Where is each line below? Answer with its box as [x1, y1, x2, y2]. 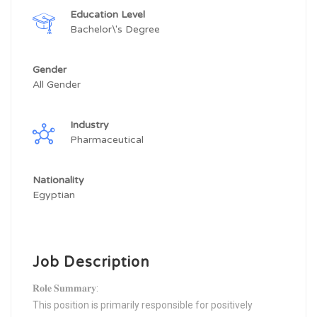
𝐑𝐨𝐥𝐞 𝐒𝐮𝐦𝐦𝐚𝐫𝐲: [33, 282, 98, 294]
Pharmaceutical [70, 134, 146, 146]
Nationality [33, 174, 87, 186]
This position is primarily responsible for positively [33, 299, 253, 311]
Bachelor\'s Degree [70, 23, 163, 35]
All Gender [33, 79, 81, 91]
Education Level [70, 8, 148, 21]
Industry [70, 119, 112, 131]
